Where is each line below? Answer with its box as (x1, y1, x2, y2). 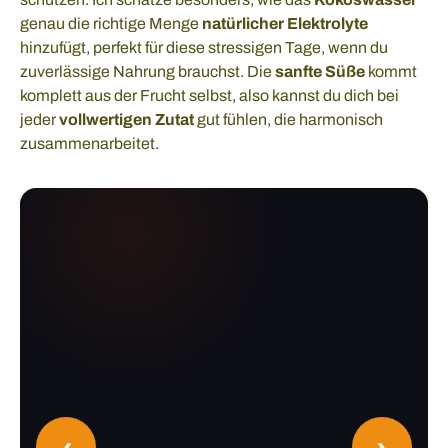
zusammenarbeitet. (20, 135, 159, 153)
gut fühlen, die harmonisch (194, 111, 383, 129)
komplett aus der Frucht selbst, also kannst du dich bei (20, 87, 399, 105)
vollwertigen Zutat (59, 111, 194, 129)
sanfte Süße (275, 63, 365, 81)
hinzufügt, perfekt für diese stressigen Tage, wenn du (20, 39, 388, 57)
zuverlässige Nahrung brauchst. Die (20, 63, 275, 81)
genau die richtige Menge (20, 15, 202, 33)
